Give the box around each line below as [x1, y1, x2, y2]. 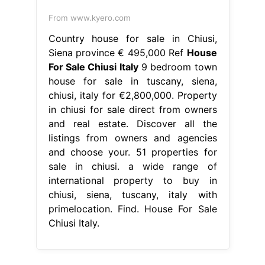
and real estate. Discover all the [48, 117, 217, 130]
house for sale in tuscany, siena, [48, 75, 217, 87]
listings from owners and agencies [48, 131, 217, 144]
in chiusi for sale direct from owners [48, 103, 217, 115]
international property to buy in [48, 174, 217, 186]
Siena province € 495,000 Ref [48, 46, 187, 59]
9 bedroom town [138, 60, 217, 73]
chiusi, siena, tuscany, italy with [48, 188, 217, 201]
